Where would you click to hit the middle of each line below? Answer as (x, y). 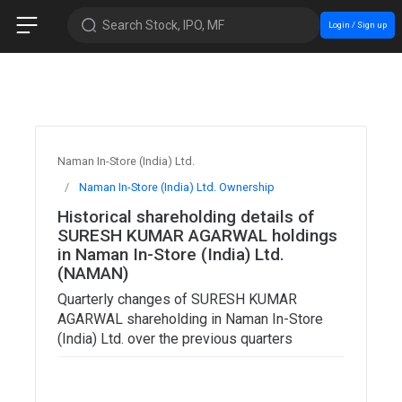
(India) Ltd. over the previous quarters (175, 338)
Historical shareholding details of (186, 216)
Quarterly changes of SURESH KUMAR (177, 299)
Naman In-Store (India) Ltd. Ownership (177, 187)
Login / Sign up (357, 24)
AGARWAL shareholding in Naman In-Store (190, 319)
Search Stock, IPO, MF (163, 25)
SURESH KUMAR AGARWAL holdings (197, 235)
